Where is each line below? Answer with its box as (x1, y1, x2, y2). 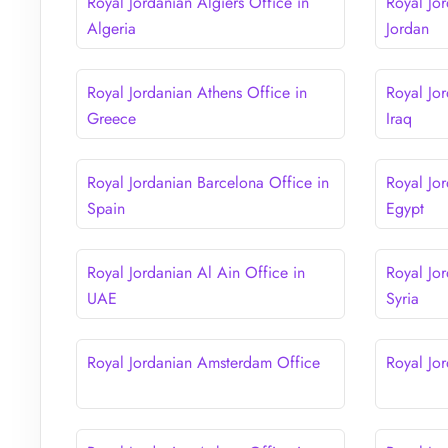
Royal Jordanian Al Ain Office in (87, 260, 305, 284)
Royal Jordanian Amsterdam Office (87, 350, 320, 374)
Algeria (87, 16, 136, 40)
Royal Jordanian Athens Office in (87, 80, 307, 104)
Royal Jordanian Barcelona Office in (87, 170, 329, 194)
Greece (87, 106, 136, 130)
